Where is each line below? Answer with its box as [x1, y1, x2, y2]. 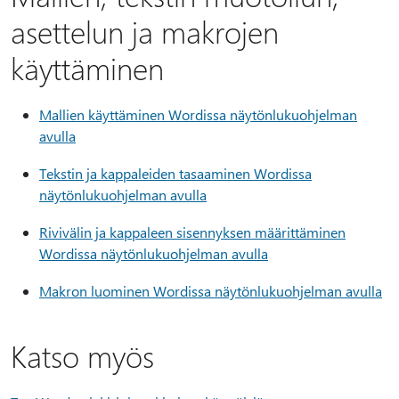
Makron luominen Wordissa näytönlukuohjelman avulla [39, 281, 382, 300]
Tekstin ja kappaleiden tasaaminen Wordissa [39, 164, 312, 183]
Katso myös [11, 336, 154, 375]
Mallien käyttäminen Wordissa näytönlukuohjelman [39, 105, 357, 124]
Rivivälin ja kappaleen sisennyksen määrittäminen [39, 223, 346, 241]
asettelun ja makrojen [11, 12, 279, 51]
